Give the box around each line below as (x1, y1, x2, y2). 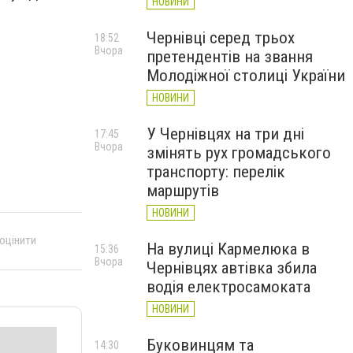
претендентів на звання (147, 47, 313, 66)
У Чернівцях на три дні (147, 124, 304, 143)
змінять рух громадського (147, 143, 331, 162)
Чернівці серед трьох (147, 28, 295, 47)
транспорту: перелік (147, 162, 285, 181)
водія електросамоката (147, 277, 310, 296)
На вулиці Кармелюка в (147, 240, 310, 258)
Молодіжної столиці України (147, 66, 345, 85)
